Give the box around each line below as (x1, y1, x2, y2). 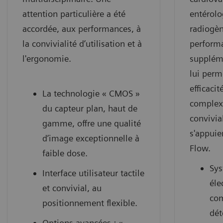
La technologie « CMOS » (42, 88, 140, 99)
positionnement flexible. (42, 198, 137, 209)
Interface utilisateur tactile (42, 168, 144, 179)
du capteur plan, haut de (42, 103, 137, 114)
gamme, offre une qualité (42, 118, 141, 129)
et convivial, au (42, 183, 102, 194)
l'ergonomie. (22, 53, 71, 64)
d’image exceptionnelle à (42, 133, 139, 144)
